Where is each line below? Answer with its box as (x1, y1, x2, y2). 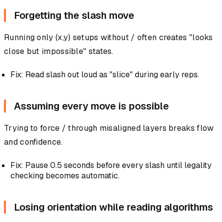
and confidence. (4, 137, 63, 148)
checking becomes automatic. (10, 170, 119, 181)
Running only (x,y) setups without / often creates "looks (4, 32, 213, 43)
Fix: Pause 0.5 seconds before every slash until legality (10, 160, 212, 171)
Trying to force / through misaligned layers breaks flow (4, 123, 214, 134)
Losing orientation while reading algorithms (14, 201, 213, 214)
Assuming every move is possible (14, 100, 169, 113)
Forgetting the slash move (14, 9, 134, 22)
